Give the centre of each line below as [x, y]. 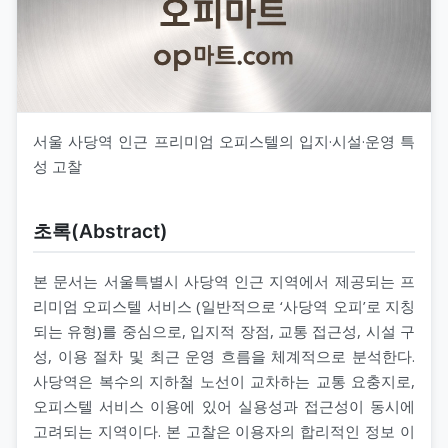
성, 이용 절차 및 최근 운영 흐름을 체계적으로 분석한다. [224, 355]
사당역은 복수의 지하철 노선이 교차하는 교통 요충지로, [224, 380]
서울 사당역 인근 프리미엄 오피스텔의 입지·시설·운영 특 [224, 140]
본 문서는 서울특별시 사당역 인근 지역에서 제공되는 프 [224, 280]
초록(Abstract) [100, 230]
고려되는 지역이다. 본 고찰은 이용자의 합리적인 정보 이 [224, 430]
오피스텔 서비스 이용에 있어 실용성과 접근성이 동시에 [224, 405]
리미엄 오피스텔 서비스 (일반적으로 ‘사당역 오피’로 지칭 [224, 305]
